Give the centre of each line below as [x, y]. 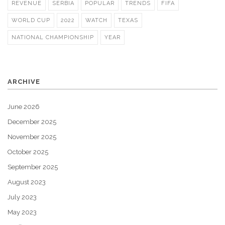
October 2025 [28, 152]
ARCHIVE [24, 82]
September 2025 [33, 167]
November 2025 [32, 137]
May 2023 [22, 212]
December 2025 [32, 122]
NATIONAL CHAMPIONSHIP [53, 38]
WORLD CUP [31, 21]
